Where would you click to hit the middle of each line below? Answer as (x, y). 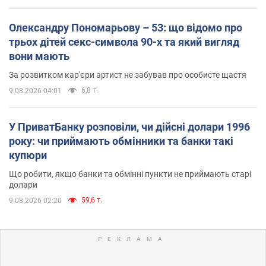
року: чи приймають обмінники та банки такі (121, 141)
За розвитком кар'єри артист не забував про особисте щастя (128, 75)
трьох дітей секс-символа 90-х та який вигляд (124, 42)
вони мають (39, 56)
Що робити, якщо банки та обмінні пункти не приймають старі (130, 174)
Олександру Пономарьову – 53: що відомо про (126, 27)
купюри (28, 155)
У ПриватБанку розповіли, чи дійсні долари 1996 (129, 126)
